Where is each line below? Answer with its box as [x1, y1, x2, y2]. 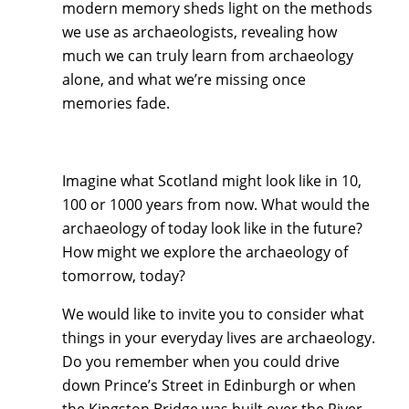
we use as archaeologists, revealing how [62, 21, 337, 42]
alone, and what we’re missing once [62, 68, 306, 89]
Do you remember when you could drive [62, 351, 340, 372]
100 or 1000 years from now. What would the [62, 194, 370, 215]
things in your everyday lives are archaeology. [62, 327, 375, 348]
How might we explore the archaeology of [62, 241, 348, 262]
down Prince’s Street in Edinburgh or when [62, 374, 356, 395]
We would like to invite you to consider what [62, 303, 364, 324]
